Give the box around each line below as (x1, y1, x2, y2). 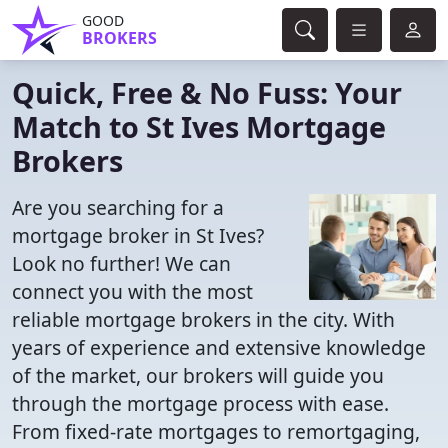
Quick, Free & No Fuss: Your (12, 73, 402, 112)
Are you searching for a (12, 194, 224, 221)
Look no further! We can (12, 250, 231, 277)
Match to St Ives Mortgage (12, 107, 386, 146)
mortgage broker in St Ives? (12, 222, 264, 249)
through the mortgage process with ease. (12, 390, 389, 417)
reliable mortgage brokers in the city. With (12, 306, 395, 333)
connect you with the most (12, 278, 253, 305)
